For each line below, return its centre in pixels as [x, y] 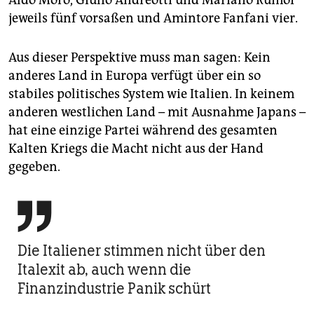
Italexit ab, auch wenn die [104, 269]
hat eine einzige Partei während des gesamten [143, 130]
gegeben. [34, 166]
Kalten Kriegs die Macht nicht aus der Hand [136, 148]
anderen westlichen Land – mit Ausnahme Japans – [157, 112]
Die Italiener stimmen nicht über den [142, 250]
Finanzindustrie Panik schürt [114, 288]
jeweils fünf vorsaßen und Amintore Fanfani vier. [153, 18]
